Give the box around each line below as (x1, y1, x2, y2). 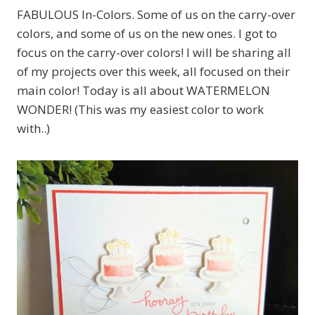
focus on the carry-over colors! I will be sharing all (17, 44, 291, 61)
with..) (17, 120, 50, 137)
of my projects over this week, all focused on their (17, 63, 290, 80)
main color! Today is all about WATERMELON (17, 82, 270, 99)
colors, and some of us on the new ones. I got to (17, 25, 277, 42)
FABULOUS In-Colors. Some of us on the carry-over (17, 6, 295, 23)
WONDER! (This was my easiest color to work (17, 101, 264, 118)
